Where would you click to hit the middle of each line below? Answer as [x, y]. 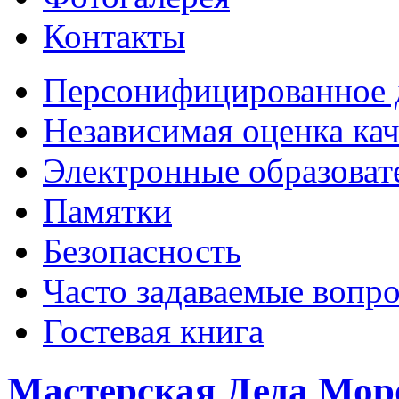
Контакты [114, 37]
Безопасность [142, 251]
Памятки [107, 211]
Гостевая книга [153, 331]
